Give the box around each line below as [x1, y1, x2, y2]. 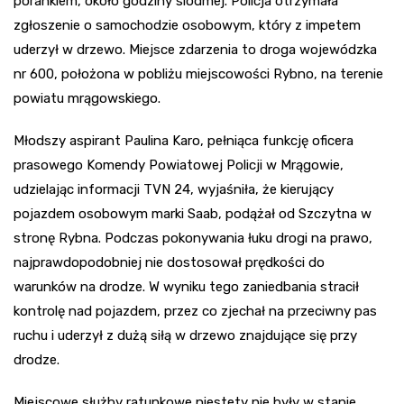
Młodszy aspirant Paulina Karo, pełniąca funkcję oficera [14, 133, 353, 150]
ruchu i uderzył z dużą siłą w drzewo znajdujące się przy [14, 327, 357, 344]
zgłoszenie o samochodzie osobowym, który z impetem [14, 17, 361, 34]
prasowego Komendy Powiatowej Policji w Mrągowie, [14, 157, 344, 174]
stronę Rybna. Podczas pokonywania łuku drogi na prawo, [14, 230, 372, 247]
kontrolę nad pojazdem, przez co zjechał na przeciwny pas [14, 303, 377, 320]
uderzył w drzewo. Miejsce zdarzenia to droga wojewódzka [14, 41, 377, 59]
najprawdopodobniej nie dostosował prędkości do [14, 254, 325, 271]
